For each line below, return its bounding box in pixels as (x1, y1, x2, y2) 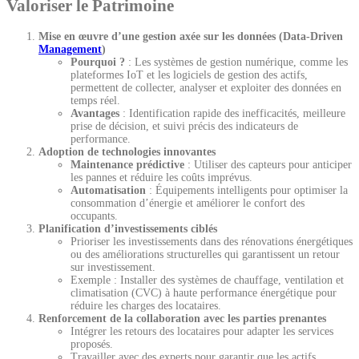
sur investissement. (71, 260, 155, 273)
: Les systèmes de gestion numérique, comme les (125, 55, 348, 68)
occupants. (71, 209, 118, 222)
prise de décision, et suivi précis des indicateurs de (71, 119, 298, 132)
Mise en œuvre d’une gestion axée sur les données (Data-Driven (38, 30, 343, 42)
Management (38, 42, 102, 55)
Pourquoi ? (71, 55, 125, 68)
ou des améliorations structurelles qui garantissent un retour (71, 248, 340, 260)
